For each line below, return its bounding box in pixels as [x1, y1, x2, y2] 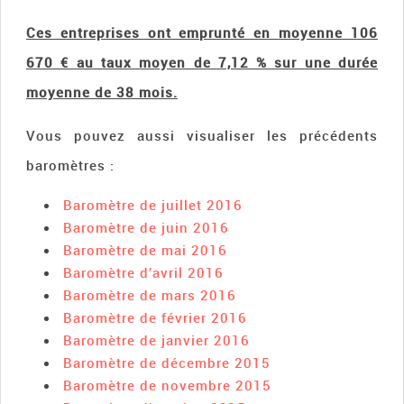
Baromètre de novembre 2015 [63, 375, 272, 394]
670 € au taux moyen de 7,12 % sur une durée [26, 52, 378, 71]
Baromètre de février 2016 [63, 308, 248, 326]
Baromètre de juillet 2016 [63, 195, 243, 214]
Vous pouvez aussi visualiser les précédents [26, 125, 378, 144]
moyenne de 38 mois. [26, 82, 178, 101]
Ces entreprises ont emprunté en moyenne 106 [26, 23, 378, 41]
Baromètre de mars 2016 [63, 285, 237, 304]
